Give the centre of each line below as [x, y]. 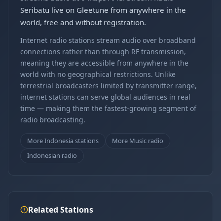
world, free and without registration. [83, 22]
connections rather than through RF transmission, [103, 52]
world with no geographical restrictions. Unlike [98, 74]
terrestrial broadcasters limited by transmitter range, [109, 86]
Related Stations [61, 210]
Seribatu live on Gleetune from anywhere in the [103, 10]
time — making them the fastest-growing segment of [108, 108]
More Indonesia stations [63, 140]
